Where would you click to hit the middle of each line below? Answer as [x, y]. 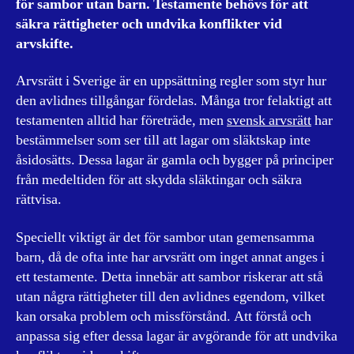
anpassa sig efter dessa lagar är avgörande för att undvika [177, 336]
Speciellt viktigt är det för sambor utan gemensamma [165, 237]
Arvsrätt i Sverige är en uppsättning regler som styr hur [171, 81]
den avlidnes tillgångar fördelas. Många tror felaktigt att [174, 101]
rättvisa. [39, 200]
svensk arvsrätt [269, 121]
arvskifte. [45, 43]
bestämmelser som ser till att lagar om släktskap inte [163, 140]
